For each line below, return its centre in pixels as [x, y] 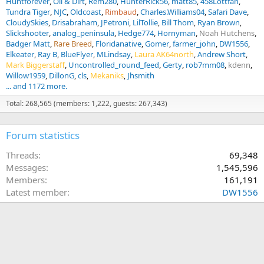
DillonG [62, 75]
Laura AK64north [164, 54]
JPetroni [115, 22]
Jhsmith [141, 75]
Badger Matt [28, 43]
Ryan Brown [219, 22]
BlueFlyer [77, 54]
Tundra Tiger [28, 11]
